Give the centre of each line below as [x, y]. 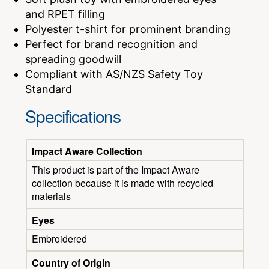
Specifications [73, 116]
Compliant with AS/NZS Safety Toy [114, 74]
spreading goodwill [74, 59]
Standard [49, 89]
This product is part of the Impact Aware [115, 170]
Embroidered [59, 239]
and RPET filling [65, 14]
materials [51, 196]
